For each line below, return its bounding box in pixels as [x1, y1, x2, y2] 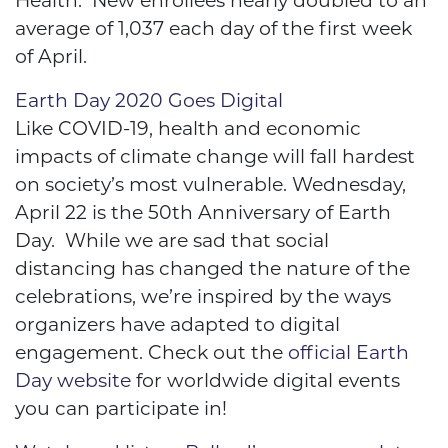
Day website [15, 369, 131, 393]
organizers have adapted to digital [15, 313, 340, 337]
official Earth [288, 341, 409, 365]
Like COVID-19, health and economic [15, 117, 361, 141]
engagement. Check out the [15, 341, 288, 365]
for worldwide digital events [136, 369, 400, 393]
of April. [15, 45, 97, 69]
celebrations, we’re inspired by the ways [15, 285, 391, 309]
